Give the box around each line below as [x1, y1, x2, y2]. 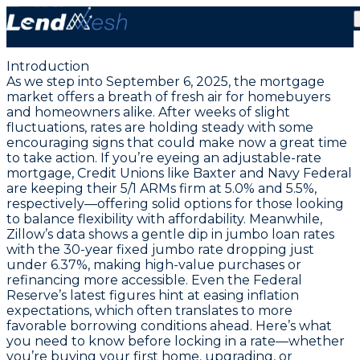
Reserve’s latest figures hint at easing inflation [6, 287, 299, 303]
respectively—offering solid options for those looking [6, 195, 344, 211]
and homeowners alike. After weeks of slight [6, 104, 290, 120]
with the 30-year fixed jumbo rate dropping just [6, 241, 314, 257]
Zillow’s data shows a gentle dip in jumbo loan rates [6, 226, 334, 242]
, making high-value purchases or [88, 256, 301, 272]
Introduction [6, 58, 89, 74]
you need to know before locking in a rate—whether [6, 333, 345, 349]
